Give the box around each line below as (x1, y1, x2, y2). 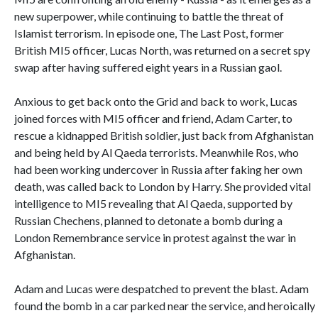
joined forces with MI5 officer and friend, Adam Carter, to (14, 111, 292, 125)
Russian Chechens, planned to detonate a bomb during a (14, 214, 283, 227)
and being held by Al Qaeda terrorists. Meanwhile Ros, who (14, 146, 299, 159)
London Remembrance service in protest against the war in (14, 231, 296, 244)
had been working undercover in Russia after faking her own (14, 163, 302, 176)
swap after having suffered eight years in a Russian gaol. (14, 60, 282, 74)
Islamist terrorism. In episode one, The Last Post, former (14, 26, 284, 40)
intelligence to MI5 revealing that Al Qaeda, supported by (14, 197, 292, 210)
